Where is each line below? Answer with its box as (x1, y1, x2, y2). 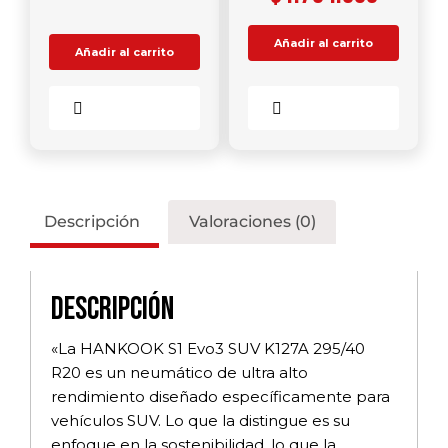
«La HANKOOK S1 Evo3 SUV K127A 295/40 (51, 338, 365, 358)
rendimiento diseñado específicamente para (51, 386, 390, 406)
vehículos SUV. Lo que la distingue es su (51, 410, 350, 430)
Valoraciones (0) (188, 211, 316, 231)
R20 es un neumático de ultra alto (51, 362, 308, 382)
